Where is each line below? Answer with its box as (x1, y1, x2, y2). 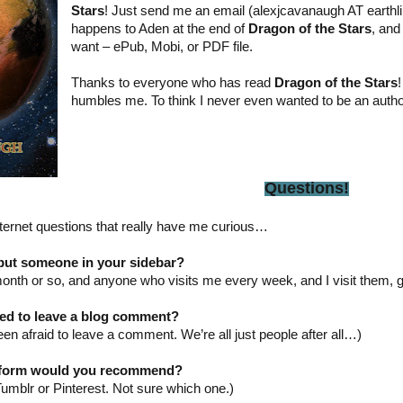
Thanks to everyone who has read (70, 75, 274, 90)
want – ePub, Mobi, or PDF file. (70, 39, 253, 54)
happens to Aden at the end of (70, 21, 248, 36)
